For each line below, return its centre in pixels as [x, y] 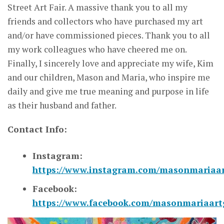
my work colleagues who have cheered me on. [97, 49]
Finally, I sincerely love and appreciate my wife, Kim [110, 63]
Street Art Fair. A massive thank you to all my [97, 7]
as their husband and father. [62, 105]
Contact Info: [37, 129]
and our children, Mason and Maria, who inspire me [109, 77]
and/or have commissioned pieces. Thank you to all [109, 35]
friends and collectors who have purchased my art [105, 21]
